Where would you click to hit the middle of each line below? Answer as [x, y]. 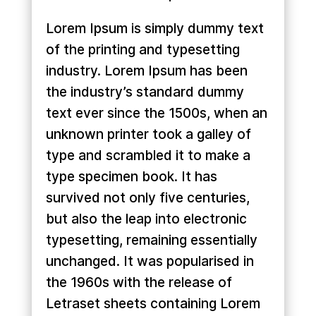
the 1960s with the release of [139, 283]
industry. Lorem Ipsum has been [146, 71]
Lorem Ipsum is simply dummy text [154, 29]
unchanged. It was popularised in [150, 262]
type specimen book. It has [131, 177]
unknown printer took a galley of [148, 135]
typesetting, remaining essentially [151, 241]
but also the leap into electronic [146, 219]
